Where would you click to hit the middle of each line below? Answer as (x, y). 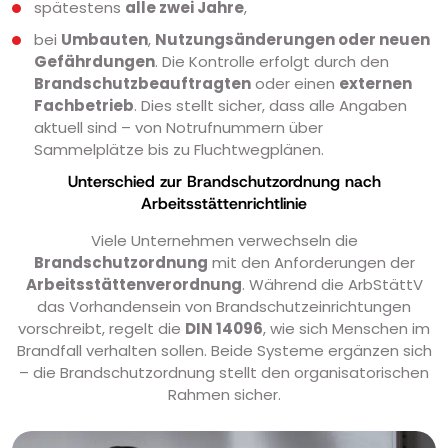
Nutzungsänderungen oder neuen (292, 39)
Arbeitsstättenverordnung (133, 284)
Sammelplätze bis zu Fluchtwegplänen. (179, 149)
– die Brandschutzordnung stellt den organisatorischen (224, 372)
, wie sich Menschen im (346, 328)
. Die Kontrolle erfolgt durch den (272, 61)
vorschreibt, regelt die (101, 328)
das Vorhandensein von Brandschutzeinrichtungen (224, 306)
